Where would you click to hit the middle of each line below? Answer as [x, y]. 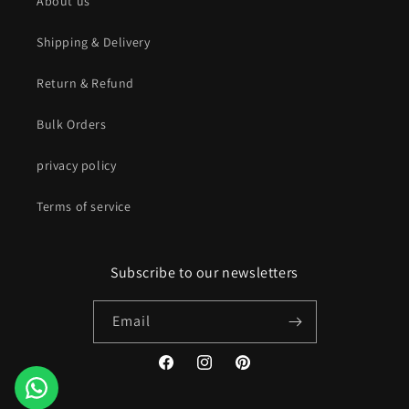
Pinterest [260, 372]
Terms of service [84, 207]
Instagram [225, 372]
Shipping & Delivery [94, 42]
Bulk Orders [72, 125]
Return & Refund [85, 84]
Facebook [185, 372]
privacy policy [77, 166]
